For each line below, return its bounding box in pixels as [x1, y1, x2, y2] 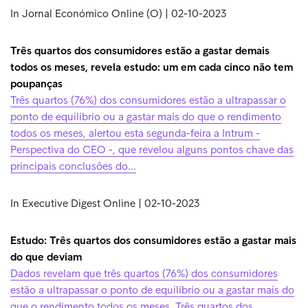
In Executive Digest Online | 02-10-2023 [10, 197, 199, 210]
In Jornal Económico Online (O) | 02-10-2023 [10, 7, 226, 20]
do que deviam [10, 250, 82, 263]
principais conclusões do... [10, 159, 136, 173]
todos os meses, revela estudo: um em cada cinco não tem [10, 60, 293, 74]
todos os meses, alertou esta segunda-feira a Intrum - [10, 126, 260, 140]
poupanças [10, 77, 63, 90]
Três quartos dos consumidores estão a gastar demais [10, 44, 269, 57]
